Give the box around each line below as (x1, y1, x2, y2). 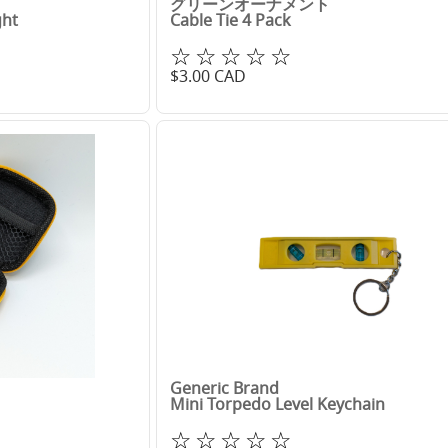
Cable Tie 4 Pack (169, 8, 291, 31)
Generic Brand (169, 377, 279, 400)
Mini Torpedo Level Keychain (169, 393, 385, 416)
